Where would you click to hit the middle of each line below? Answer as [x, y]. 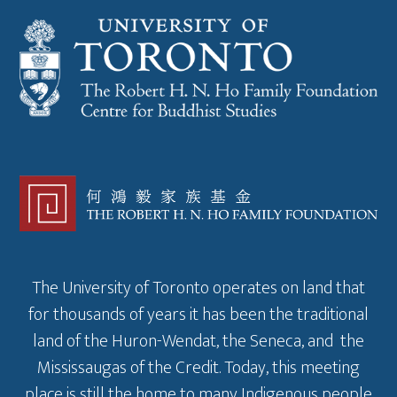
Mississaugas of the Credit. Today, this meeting [198, 368]
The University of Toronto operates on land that [198, 288]
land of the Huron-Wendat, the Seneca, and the [198, 342]
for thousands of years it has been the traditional [198, 315]
